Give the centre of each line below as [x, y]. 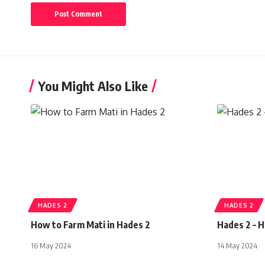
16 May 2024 [51, 245]
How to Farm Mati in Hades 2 [91, 224]
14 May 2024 [237, 245]
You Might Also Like [93, 85]
